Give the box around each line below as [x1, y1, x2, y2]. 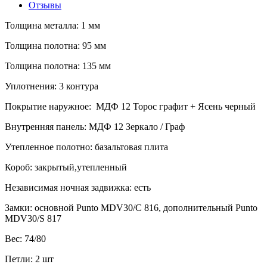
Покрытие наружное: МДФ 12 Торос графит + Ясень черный [5, 101, 256, 111]
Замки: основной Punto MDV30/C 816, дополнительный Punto [5, 202, 257, 213]
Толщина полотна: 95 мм [5, 40, 106, 51]
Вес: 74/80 [5, 233, 46, 244]
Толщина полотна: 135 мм [5, 60, 111, 71]
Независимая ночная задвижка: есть [5, 182, 151, 193]
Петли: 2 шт [5, 253, 54, 264]
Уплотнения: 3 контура [5, 80, 98, 91]
